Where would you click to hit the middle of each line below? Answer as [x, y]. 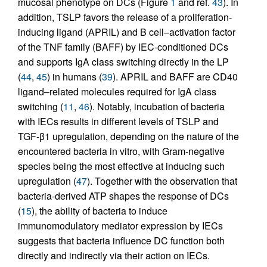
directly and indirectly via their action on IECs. [114, 256]
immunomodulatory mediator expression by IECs [120, 226]
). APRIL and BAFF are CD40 [175, 77]
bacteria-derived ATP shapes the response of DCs [123, 196]
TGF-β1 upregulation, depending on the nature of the [128, 136]
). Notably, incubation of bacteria [157, 107]
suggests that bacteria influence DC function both [121, 241]
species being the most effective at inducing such [121, 166]
